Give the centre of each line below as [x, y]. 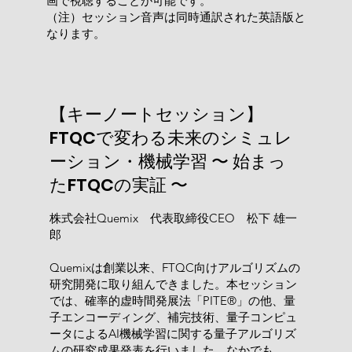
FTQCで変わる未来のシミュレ [170, 137]
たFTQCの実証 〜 [118, 185]
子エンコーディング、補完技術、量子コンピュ [173, 317]
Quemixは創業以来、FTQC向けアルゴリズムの [174, 267]
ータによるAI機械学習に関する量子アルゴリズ [172, 333]
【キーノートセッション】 [156, 114]
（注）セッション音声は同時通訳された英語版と [176, 16]
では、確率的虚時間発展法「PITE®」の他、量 [172, 300]
